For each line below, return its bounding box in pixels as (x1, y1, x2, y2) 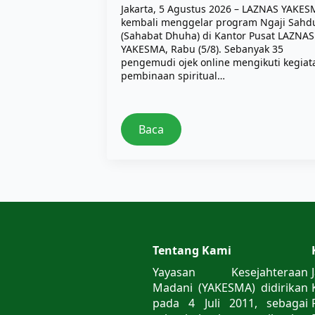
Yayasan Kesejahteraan (153, 264, 309, 280)
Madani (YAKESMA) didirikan (153, 279, 309, 295)
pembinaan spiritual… (121, 68, 225, 82)
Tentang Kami (153, 242, 231, 258)
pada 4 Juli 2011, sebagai (153, 295, 309, 311)
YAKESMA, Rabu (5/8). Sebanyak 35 (121, 41, 283, 56)
